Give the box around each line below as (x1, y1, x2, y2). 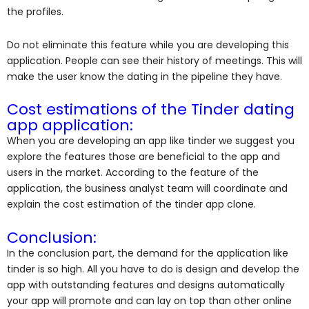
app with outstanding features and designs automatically (7, 277, 285, 292)
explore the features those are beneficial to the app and (7, 150, 280, 164)
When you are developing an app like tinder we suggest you (7, 134, 295, 148)
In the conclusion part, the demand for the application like (7, 246, 288, 260)
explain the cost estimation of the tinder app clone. (7, 197, 259, 212)
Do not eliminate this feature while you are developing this (7, 37, 289, 52)
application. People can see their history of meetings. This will (7, 53, 302, 68)
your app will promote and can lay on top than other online (7, 293, 292, 308)
